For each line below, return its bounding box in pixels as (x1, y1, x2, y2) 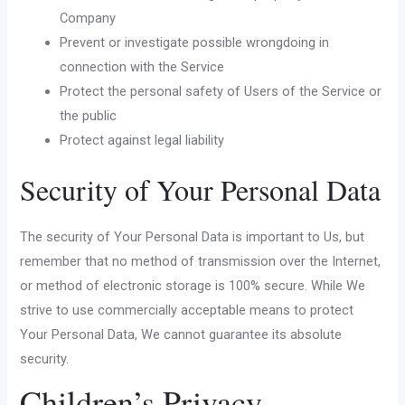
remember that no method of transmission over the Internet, (20, 252, 381, 269)
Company (60, 9, 117, 26)
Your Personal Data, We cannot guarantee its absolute (20, 325, 343, 343)
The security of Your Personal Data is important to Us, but (20, 228, 365, 245)
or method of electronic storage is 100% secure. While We (20, 277, 366, 294)
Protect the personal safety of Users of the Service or (60, 82, 382, 99)
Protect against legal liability (60, 131, 225, 148)
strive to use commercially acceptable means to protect (20, 301, 354, 318)
